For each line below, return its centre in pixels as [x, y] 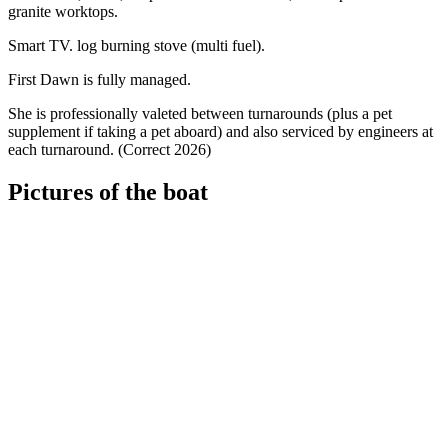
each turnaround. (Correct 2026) [109, 150]
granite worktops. [65, 12]
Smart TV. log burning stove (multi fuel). [138, 46]
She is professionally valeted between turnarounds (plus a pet [200, 114]
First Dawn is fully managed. [101, 80]
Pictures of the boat [108, 192]
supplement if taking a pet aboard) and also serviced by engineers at [220, 132]
